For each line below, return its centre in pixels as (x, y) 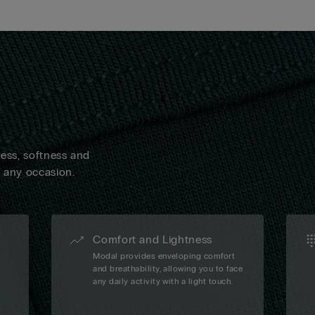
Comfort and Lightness (153, 240)
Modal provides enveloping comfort (164, 256)
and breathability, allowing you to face (168, 269)
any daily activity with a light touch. (163, 282)
